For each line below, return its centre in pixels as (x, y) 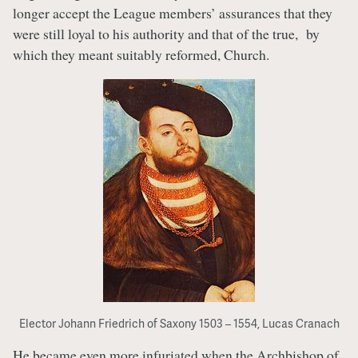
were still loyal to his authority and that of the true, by (166, 33)
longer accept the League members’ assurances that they (173, 12)
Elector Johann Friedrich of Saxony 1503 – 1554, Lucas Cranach (179, 323)
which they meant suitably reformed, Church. (141, 54)
